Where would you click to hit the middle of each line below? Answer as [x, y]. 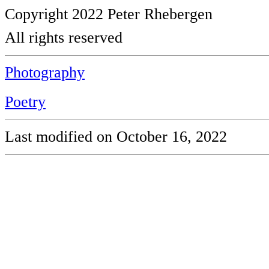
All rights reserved [64, 38]
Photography [45, 72]
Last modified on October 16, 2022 [116, 137]
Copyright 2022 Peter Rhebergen [109, 14]
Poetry [25, 102]
